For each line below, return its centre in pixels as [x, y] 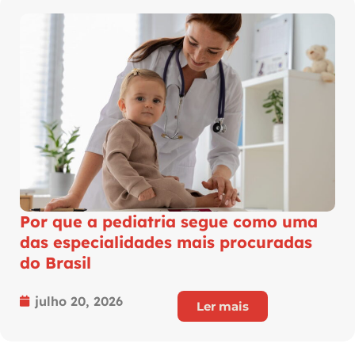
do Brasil [55, 262]
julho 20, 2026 [79, 301]
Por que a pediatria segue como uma [169, 221]
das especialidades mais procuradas [166, 242]
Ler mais [223, 306]
